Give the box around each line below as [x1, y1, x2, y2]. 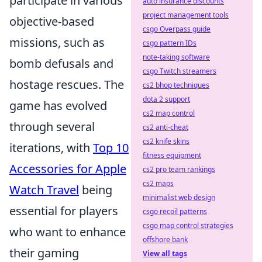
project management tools [143, 10, 229, 20]
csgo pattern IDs [143, 38, 196, 48]
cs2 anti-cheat [143, 122, 188, 132]
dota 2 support [143, 94, 190, 104]
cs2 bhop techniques [143, 80, 209, 90]
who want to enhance [9, 223, 126, 240]
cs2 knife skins [143, 136, 189, 146]
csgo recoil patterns [143, 206, 207, 216]
